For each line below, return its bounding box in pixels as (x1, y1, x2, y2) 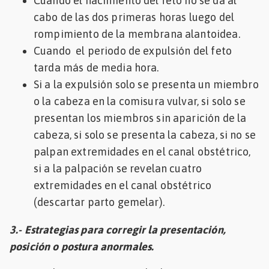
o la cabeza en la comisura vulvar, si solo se (34, 94, 246, 107)
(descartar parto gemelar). (34, 195, 165, 208)
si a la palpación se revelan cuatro (34, 162, 202, 175)
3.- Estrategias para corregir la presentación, (10, 223, 226, 236)
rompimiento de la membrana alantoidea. (34, 27, 240, 40)
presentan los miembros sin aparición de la (34, 111, 247, 124)
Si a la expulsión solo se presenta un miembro (34, 77, 259, 91)
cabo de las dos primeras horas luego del (34, 10, 234, 23)
